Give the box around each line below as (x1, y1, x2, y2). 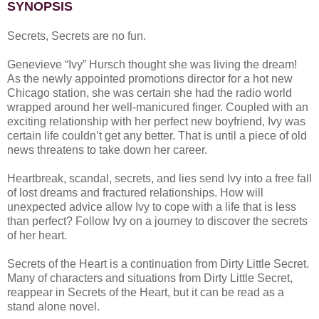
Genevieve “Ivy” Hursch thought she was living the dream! (7, 58, 297, 70)
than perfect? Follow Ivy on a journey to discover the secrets (7, 214, 308, 227)
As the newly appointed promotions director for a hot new (7, 72, 293, 85)
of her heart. (7, 229, 70, 241)
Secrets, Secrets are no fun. (7, 29, 149, 42)
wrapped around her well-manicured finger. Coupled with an (7, 100, 308, 113)
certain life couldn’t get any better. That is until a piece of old (7, 129, 307, 142)
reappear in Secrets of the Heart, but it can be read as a (7, 286, 284, 298)
